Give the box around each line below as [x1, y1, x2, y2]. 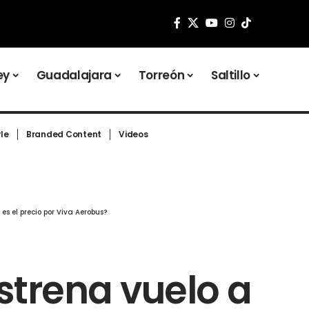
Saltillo [210, 66, 251, 83]
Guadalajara [36, 66, 112, 83]
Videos [119, 128, 148, 141]
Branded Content [26, 128, 102, 141]
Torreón [138, 66, 185, 83]
